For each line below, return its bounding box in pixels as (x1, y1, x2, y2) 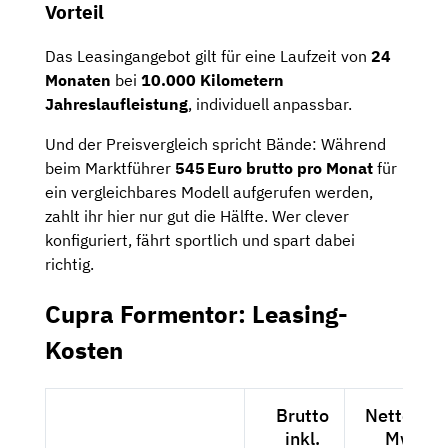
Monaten (45, 70, 111, 91)
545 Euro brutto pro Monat (175, 158, 373, 179)
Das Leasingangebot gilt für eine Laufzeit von (45, 46, 371, 67)
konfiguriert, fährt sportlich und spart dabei (45, 230, 355, 251)
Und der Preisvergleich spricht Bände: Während (45, 134, 386, 155)
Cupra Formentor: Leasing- (45, 298, 348, 331)
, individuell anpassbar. (188, 94, 352, 115)
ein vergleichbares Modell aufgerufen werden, (45, 182, 373, 203)
